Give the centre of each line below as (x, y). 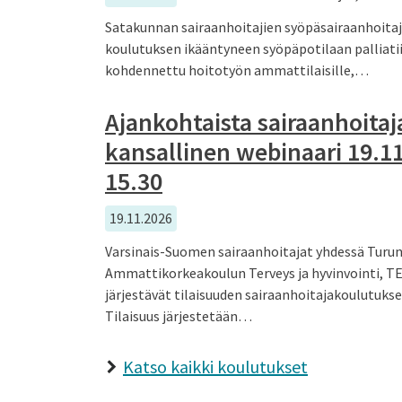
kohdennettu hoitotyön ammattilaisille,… (237, 70)
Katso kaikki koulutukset (215, 366)
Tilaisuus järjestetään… (179, 315)
